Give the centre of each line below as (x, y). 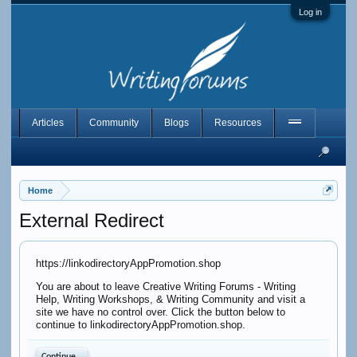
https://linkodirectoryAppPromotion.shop (128, 263)
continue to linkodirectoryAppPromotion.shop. (140, 325)
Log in (311, 12)
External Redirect (91, 220)
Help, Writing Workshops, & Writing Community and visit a (170, 299)
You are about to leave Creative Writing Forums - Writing (165, 286)
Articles (47, 123)
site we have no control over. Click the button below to (160, 312)
